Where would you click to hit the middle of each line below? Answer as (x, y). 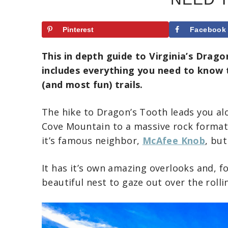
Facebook (208, 30)
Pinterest (78, 30)
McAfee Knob (174, 140)
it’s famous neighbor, (92, 140)
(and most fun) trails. (92, 84)
